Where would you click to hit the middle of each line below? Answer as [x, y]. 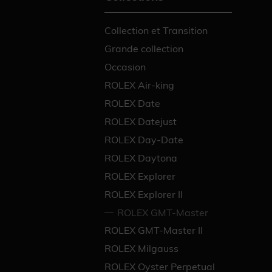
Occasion [125, 66]
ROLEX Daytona [141, 158]
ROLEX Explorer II [144, 194]
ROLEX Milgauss [141, 248]
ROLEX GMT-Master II [154, 230]
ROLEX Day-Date [144, 139]
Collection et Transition [156, 30]
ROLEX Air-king [139, 85]
